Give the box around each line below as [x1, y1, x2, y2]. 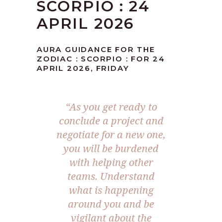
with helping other [69, 156, 153, 169]
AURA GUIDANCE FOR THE [37, 45, 155, 55]
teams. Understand [67, 169, 155, 183]
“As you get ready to [65, 100, 157, 114]
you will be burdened [63, 142, 159, 156]
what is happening [68, 183, 154, 197]
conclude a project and [58, 114, 164, 128]
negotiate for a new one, [56, 128, 166, 142]
